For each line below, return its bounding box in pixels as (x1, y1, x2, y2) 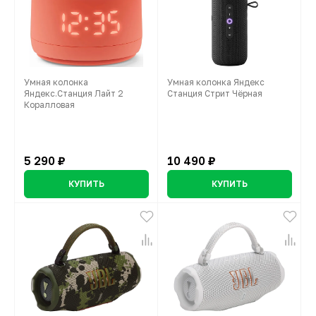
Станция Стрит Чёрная (167, 88, 262, 99)
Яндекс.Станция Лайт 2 (24, 88, 123, 99)
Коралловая (24, 99, 75, 111)
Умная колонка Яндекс (167, 77, 265, 88)
